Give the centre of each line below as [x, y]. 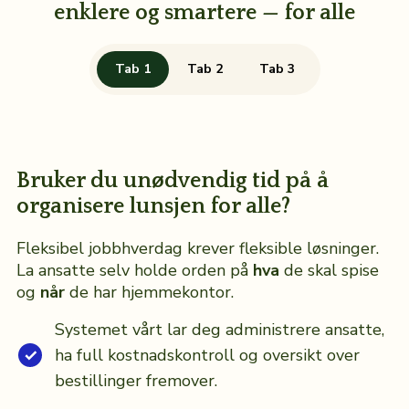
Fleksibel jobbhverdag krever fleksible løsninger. [197, 249]
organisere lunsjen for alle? [153, 207]
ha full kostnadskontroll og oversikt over [207, 356]
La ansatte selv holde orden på [134, 271]
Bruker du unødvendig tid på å [172, 181]
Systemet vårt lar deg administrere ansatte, [219, 330]
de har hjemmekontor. [149, 293]
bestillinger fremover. [136, 381]
